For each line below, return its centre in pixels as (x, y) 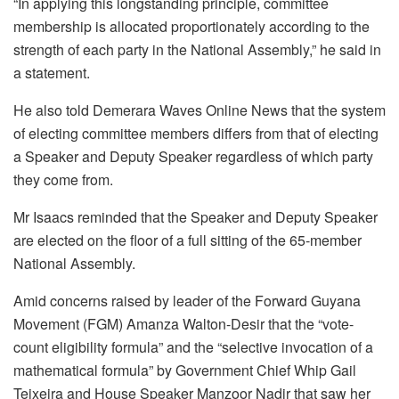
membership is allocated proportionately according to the (191, 26)
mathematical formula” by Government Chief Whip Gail (185, 370)
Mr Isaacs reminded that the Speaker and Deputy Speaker (195, 216)
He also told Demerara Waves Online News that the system (199, 110)
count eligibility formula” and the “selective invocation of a (193, 346)
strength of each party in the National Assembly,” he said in (197, 49)
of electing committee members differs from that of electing (196, 133)
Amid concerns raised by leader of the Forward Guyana (187, 300)
